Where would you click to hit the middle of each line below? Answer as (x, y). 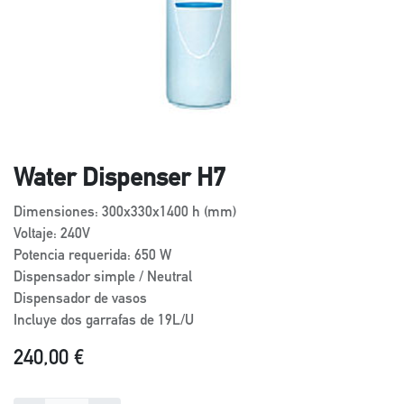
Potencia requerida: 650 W (92, 257)
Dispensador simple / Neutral (103, 279)
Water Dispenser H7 (119, 181)
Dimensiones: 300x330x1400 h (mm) (125, 214)
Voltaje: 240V (52, 236)
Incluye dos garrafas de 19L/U (104, 322)
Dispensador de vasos (80, 301)
